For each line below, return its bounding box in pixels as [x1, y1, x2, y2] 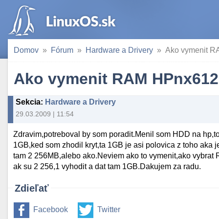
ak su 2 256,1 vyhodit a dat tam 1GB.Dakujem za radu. [13, 162, 201, 171]
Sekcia [16, 98, 41, 106]
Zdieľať [15, 183, 49, 194]
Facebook [33, 205, 68, 214]
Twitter [97, 205, 120, 214]
